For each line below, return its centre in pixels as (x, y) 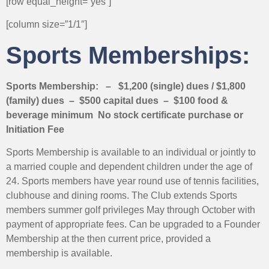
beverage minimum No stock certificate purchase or (125, 115)
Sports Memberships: (128, 55)
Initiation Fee (35, 129)
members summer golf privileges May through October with (131, 210)
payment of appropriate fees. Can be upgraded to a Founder (133, 224)
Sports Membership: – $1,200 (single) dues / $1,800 (126, 86)
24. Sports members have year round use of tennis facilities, (132, 181)
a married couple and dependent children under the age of (129, 166)
